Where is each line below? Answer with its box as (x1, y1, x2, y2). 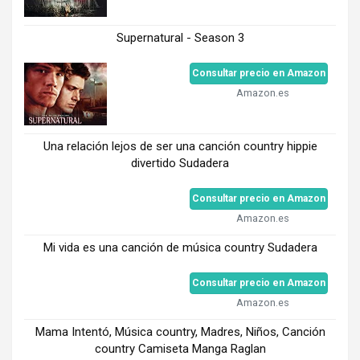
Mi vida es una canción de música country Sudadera (43, 239, 317, 255)
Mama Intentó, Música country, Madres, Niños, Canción (35, 324, 325, 339)
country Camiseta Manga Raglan (94, 341, 266, 356)
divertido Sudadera (131, 155, 229, 170)
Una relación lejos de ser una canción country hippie (43, 138, 317, 153)
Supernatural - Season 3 (116, 31, 244, 46)
